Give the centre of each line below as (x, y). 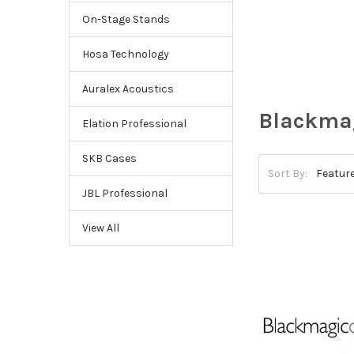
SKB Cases (109, 158)
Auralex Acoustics (128, 88)
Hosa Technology (125, 54)
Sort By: (288, 174)
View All (100, 228)
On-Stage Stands (126, 19)
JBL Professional (124, 193)
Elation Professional (134, 123)
